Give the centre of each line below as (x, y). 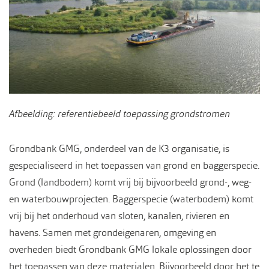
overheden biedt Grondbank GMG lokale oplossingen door (130, 250)
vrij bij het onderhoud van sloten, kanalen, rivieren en (119, 216)
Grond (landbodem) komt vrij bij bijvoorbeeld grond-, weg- (130, 183)
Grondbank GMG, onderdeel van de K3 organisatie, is (119, 149)
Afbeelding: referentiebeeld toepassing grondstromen (119, 114)
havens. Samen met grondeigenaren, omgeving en (113, 233)
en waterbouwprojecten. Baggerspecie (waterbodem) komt (131, 199)
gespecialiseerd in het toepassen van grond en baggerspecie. (134, 166)
